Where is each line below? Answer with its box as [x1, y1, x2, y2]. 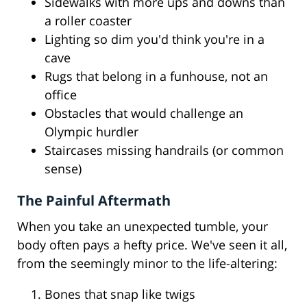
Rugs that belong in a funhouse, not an [45, 68, 268, 85]
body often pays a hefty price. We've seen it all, [17, 236, 287, 254]
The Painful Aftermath [17, 191, 171, 210]
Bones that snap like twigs [45, 286, 195, 303]
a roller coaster [45, 12, 132, 29]
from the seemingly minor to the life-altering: [17, 255, 278, 272]
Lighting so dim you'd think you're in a [45, 31, 265, 48]
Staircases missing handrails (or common [45, 142, 284, 159]
